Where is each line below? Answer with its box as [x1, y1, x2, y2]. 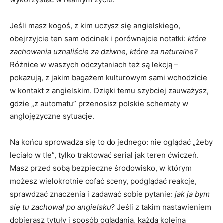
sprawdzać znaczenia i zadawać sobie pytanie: [10, 189, 175, 199]
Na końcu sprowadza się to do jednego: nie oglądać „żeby [10, 137, 213, 147]
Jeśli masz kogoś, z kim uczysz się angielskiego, [10, 20, 180, 30]
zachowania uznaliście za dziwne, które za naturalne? [10, 46, 198, 56]
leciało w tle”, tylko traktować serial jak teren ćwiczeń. [10, 150, 199, 160]
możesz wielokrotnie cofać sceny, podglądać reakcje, [10, 176, 197, 186]
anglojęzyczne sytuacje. [10, 111, 94, 121]
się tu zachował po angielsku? [10, 202, 115, 212]
